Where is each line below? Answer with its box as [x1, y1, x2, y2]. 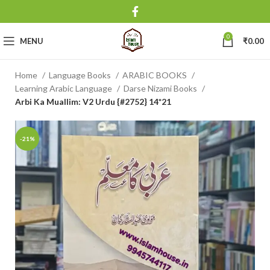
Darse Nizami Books [124, 83, 199, 93]
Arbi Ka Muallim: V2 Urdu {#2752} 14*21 [15, 96, 171, 107]
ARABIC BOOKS [122, 70, 189, 80]
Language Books [49, 70, 113, 80]
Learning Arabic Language [15, 83, 114, 93]
